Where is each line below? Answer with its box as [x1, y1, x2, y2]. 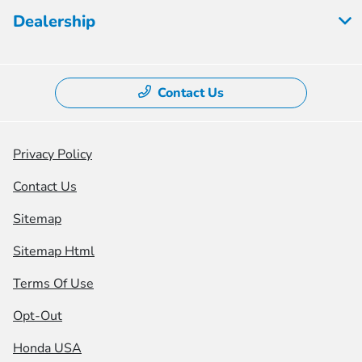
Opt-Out [13, 307, 62, 325]
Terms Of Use [13, 275, 94, 293]
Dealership [13, 11, 95, 32]
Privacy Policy [13, 145, 92, 163]
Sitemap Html [13, 242, 95, 260]
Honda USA [13, 339, 82, 357]
